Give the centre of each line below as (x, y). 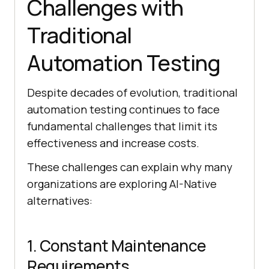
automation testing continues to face (123, 110)
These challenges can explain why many (130, 167)
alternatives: (60, 201)
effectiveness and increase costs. (113, 143)
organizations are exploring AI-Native (122, 184)
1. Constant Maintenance (116, 246)
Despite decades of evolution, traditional (132, 93)
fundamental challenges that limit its (122, 126)
